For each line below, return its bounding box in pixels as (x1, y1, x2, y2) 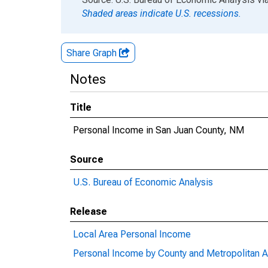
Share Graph (66, 47, 119, 59)
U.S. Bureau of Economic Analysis (73, 176, 213, 188)
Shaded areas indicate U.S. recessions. (82, 8, 241, 19)
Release (70, 206, 107, 217)
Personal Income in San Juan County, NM (73, 124, 244, 136)
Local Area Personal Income (73, 229, 191, 240)
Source (70, 154, 103, 165)
